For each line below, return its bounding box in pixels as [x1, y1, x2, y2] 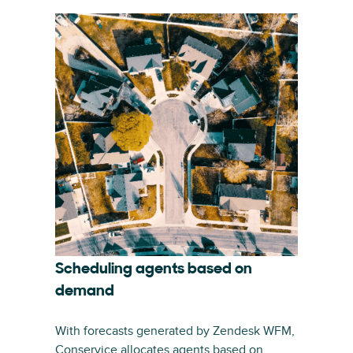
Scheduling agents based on [55, 262, 252, 277]
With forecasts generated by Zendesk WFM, [55, 323, 295, 339]
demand [55, 284, 114, 299]
